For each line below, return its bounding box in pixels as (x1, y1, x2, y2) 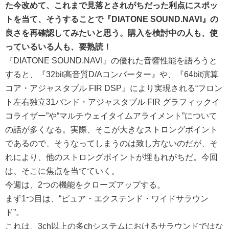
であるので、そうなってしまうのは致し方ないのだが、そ (5, 139, 218, 148)
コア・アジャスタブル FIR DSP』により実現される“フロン (5, 84, 222, 93)
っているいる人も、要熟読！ (5, 42, 111, 51)
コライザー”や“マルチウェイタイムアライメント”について (5, 111, 217, 120)
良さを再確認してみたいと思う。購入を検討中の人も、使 (5, 29, 218, 37)
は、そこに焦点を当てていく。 (5, 167, 120, 175)
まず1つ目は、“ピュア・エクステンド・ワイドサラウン (5, 194, 209, 203)
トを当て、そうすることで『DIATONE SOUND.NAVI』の (5, 15, 218, 24)
